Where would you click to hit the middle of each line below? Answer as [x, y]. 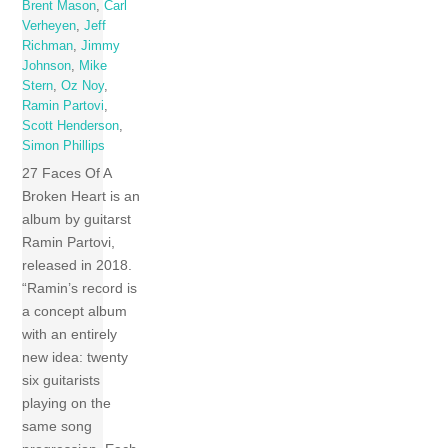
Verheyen [49, 26]
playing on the [67, 403]
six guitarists [61, 380]
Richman [48, 46]
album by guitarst [77, 219]
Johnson [47, 66]
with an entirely [70, 334]
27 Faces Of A [67, 173]
